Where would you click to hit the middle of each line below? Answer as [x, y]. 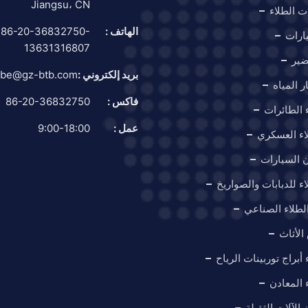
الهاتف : [122, 32]
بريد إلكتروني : [108, 75]
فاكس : [123, 102]
